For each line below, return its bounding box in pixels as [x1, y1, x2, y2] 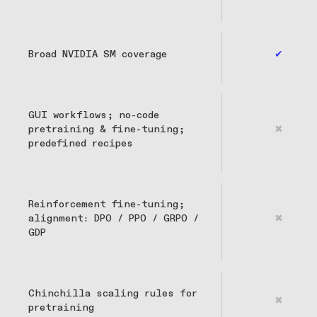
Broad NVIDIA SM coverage [28, 50, 167, 60]
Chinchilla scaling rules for [28, 289, 197, 299]
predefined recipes [28, 139, 133, 149]
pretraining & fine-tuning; [28, 125, 185, 135]
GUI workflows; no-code [28, 110, 159, 121]
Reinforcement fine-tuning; [28, 200, 185, 210]
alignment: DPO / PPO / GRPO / [28, 214, 199, 224]
